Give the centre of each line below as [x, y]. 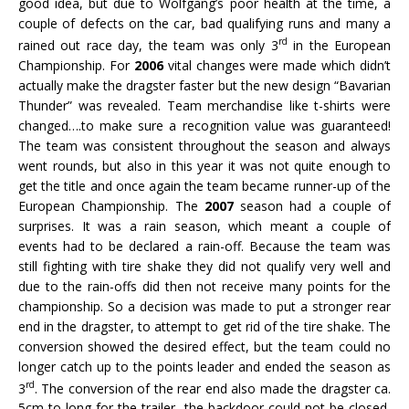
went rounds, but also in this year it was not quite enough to [204, 165]
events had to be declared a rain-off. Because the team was [204, 246]
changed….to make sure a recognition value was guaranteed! [204, 125]
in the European [339, 45]
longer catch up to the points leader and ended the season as [204, 366]
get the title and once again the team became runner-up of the [204, 185]
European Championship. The [111, 205]
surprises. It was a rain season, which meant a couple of [204, 225]
